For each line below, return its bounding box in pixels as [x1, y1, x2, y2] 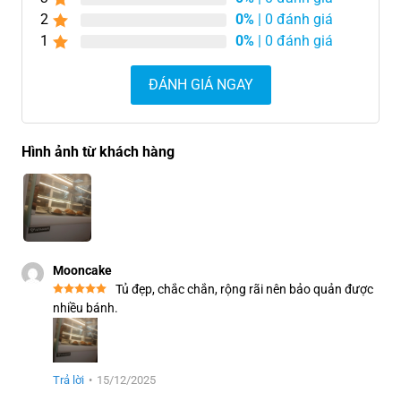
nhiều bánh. [53, 301, 118, 316]
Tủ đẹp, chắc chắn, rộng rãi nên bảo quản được [115, 282, 373, 297]
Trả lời [53, 373, 84, 388]
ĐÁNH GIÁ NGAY [148, 76, 253, 94]
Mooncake [53, 263, 112, 278]
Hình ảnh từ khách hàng [21, 143, 175, 161]
